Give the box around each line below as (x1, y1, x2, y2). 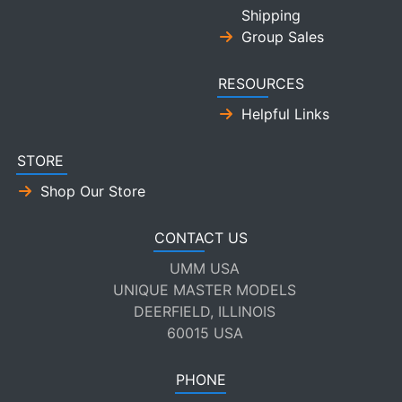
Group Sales (241, 28, 324, 47)
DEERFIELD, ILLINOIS (134, 302, 275, 321)
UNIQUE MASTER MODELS (113, 281, 296, 300)
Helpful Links (241, 105, 329, 124)
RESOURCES (218, 74, 304, 93)
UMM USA (170, 259, 240, 278)
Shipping (241, 6, 301, 25)
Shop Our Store (40, 182, 145, 201)
